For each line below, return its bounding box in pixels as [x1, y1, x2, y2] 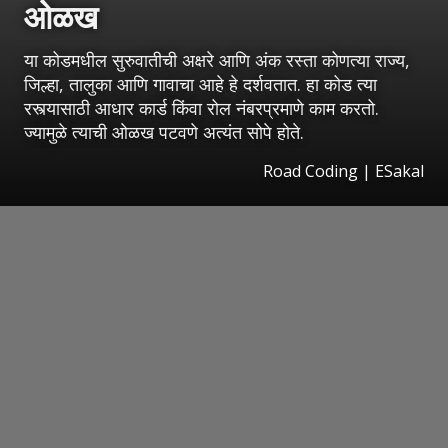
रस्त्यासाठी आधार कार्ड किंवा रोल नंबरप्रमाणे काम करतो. [24, 96, 379, 121]
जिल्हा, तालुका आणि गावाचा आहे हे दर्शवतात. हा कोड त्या [24, 72, 377, 97]
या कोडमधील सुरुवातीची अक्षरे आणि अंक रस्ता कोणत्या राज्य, [24, 48, 410, 73]
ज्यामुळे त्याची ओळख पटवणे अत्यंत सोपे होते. [24, 120, 304, 145]
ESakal [375, 160, 424, 183]
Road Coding [263, 160, 358, 183]
